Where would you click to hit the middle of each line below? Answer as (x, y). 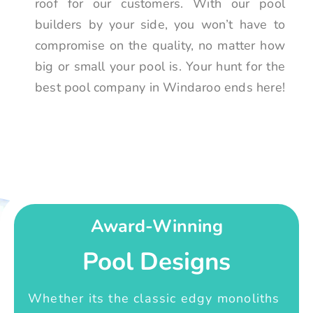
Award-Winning (156, 226)
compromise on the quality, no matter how (160, 46)
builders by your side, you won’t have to (160, 25)
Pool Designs (156, 261)
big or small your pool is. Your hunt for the (160, 67)
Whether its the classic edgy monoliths (154, 298)
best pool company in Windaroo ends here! (160, 88)
